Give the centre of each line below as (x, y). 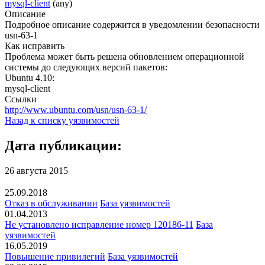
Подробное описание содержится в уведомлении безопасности (132, 24)
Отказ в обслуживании (51, 203)
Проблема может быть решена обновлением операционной (125, 56)
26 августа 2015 (36, 170)
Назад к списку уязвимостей (62, 120)
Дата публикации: (63, 145)
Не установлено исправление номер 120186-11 (99, 225)
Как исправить (35, 46)
